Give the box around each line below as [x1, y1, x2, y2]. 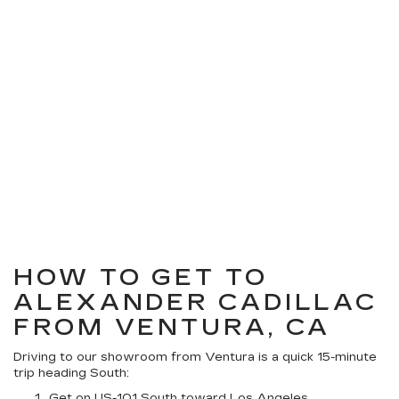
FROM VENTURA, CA [13, 313, 331, 341]
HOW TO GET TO [13, 264, 268, 291]
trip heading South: [13, 366, 129, 380]
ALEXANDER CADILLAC [13, 289, 379, 316]
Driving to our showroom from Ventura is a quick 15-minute [13, 350, 377, 364]
